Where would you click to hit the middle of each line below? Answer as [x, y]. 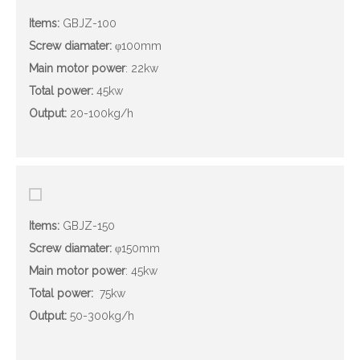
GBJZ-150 [87, 225]
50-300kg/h [100, 315]
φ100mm [141, 45]
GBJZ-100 [88, 23]
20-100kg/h [100, 113]
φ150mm [141, 248]
